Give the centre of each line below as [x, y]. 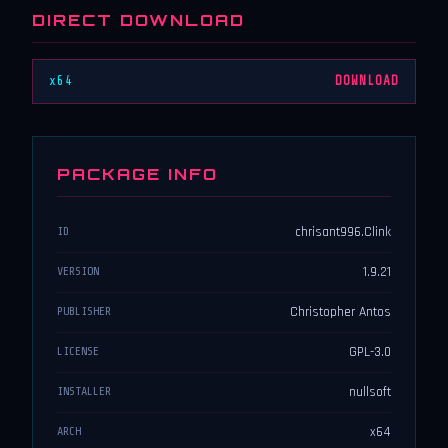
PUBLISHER [84, 311]
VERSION [78, 271]
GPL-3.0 [370, 352]
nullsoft [370, 392]
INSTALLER [84, 391]
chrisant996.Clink [343, 232]
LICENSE [78, 351]
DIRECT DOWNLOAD [138, 19]
